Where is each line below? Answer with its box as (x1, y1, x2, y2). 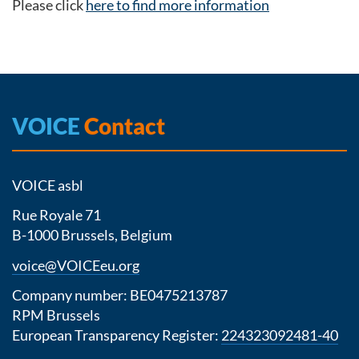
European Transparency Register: (12, 326, 221, 344)
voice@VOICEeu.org (12, 256, 139, 274)
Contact (80, 111, 165, 139)
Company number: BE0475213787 (12, 286, 230, 304)
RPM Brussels (12, 306, 100, 324)
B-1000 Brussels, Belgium (12, 226, 172, 244)
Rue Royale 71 (12, 206, 101, 224)
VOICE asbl (12, 175, 83, 194)
